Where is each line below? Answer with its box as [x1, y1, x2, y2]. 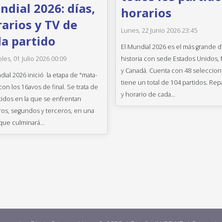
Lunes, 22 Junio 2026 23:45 [121, 26, 198, 35]
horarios [121, 4, 172, 21]
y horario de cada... [121, 90, 176, 99]
